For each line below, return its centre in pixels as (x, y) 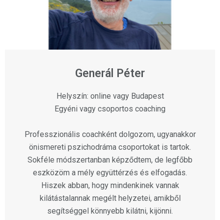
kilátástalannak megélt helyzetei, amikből (110, 198)
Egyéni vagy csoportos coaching (110, 109)
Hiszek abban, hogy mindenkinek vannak (110, 186)
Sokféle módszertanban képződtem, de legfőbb (110, 160)
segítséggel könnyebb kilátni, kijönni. (110, 211)
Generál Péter (110, 74)
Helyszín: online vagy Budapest (110, 96)
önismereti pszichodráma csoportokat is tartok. (110, 147)
